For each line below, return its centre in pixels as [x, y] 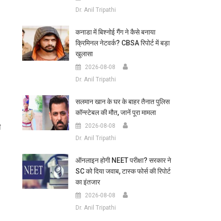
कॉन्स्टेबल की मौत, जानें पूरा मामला [115, 112]
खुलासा [84, 54]
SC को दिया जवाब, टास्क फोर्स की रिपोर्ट [123, 171]
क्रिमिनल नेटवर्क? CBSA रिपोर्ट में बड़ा [122, 43]
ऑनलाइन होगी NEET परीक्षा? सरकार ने [123, 160]
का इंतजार [88, 182]
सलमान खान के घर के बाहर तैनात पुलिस [122, 102]
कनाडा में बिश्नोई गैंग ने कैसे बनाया [115, 32]
